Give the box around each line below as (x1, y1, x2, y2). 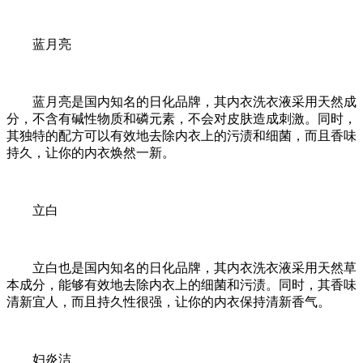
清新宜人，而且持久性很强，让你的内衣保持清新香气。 (6, 295, 331, 310)
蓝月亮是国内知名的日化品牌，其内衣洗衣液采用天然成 (6, 95, 357, 109)
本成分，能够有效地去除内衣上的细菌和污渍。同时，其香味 (6, 278, 357, 293)
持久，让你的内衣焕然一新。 (6, 146, 175, 160)
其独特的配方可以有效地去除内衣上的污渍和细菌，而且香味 (6, 129, 357, 143)
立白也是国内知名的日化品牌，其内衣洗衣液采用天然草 (6, 261, 357, 275)
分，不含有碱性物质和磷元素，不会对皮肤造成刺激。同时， (6, 112, 357, 126)
